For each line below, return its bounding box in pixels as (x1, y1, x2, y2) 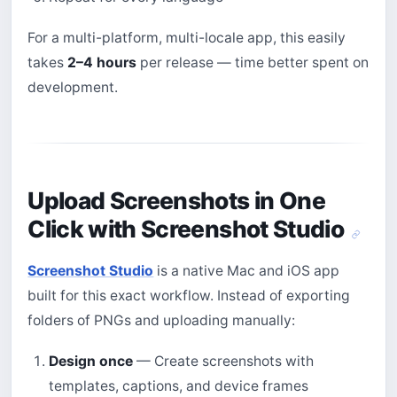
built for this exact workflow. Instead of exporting (27, 286, 351, 304)
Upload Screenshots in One (27, 186, 325, 215)
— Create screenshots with (132, 353, 314, 370)
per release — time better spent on (136, 54, 370, 72)
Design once (48, 353, 133, 370)
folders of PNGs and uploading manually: (27, 311, 296, 329)
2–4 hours (67, 54, 137, 72)
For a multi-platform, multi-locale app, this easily (27, 29, 346, 47)
